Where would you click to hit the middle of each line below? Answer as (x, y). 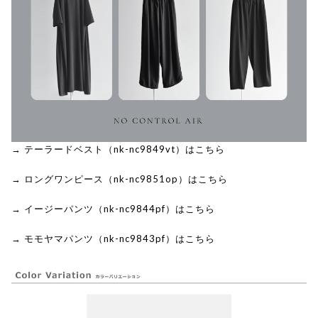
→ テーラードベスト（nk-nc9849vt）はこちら (118, 149)
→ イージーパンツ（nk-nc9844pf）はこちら (113, 208)
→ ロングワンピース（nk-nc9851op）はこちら (120, 179)
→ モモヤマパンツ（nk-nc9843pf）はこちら (113, 238)
